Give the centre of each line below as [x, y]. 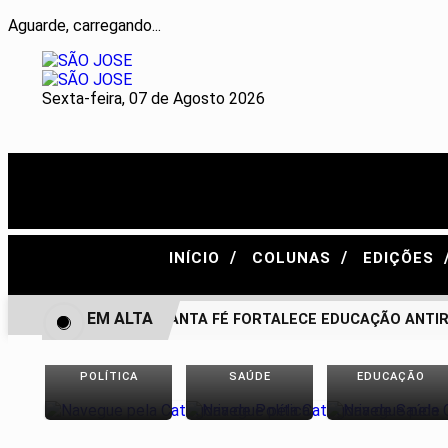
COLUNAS [294, 258]
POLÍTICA [108, 376]
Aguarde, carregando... [84, 25]
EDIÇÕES [401, 258]
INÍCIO [197, 258]
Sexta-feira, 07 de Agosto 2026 [153, 98]
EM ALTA [120, 318]
